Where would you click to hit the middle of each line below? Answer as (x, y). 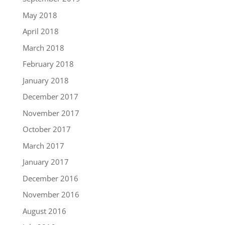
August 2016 (44, 211)
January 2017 (45, 162)
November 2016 (51, 195)
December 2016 (50, 178)
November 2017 (51, 113)
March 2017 (43, 145)
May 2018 (40, 15)
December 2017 (50, 97)
